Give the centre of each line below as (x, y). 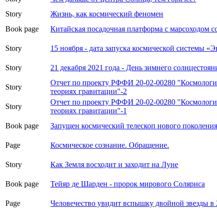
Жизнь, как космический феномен (107, 14)
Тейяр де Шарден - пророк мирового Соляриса (128, 184)
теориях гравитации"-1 (89, 111)
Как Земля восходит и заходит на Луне (114, 165)
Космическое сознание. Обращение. (110, 145)
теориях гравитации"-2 (89, 92)
